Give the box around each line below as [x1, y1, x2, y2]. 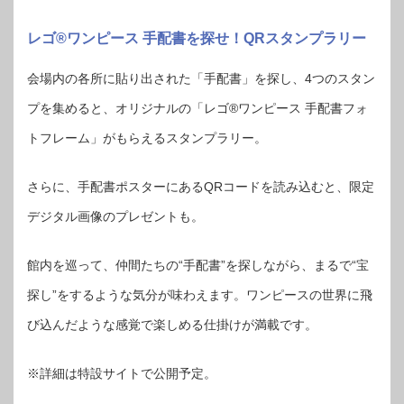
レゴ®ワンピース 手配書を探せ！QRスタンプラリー [27, 30, 366, 47]
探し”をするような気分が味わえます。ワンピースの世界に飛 [27, 288, 372, 303]
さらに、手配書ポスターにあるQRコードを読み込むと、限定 [27, 179, 374, 195]
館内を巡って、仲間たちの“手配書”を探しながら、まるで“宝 [27, 258, 369, 273]
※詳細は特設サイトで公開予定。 [27, 366, 216, 381]
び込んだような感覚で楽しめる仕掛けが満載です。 [27, 317, 317, 333]
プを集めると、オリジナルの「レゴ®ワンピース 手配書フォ [27, 101, 368, 116]
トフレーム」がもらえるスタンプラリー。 [27, 131, 267, 146]
